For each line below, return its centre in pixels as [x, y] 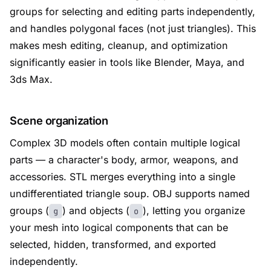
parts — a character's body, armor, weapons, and [124, 160]
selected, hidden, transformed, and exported [113, 244]
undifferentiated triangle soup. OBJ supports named [130, 194]
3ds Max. [31, 79]
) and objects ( [96, 211]
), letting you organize [194, 211]
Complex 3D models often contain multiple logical [125, 143]
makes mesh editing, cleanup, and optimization [119, 45]
